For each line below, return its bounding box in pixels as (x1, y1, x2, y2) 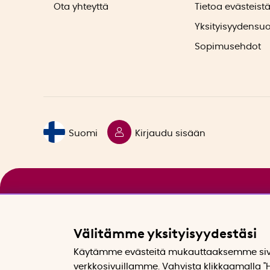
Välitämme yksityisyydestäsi (74, 225, 257, 242)
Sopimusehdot (195, 42, 261, 52)
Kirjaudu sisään (135, 128, 206, 138)
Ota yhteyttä (54, 2, 108, 12)
